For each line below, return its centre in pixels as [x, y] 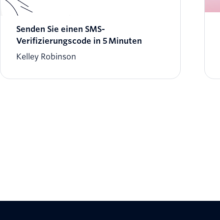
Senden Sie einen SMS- [61, 29]
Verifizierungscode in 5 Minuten [79, 41]
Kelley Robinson [46, 57]
